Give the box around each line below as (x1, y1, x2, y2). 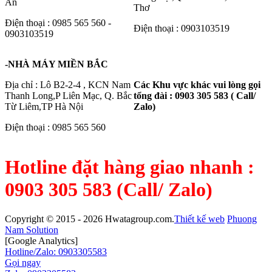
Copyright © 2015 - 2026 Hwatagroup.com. (5, 214, 174, 225)
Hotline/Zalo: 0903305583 (5, 246, 107, 257)
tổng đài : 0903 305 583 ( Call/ (134, 90, 256, 101)
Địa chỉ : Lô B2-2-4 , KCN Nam (5, 80, 131, 90)
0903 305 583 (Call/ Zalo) (5, 178, 212, 200)
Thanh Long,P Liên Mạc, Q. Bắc (5, 90, 132, 101)
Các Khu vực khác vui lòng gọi (134, 80, 260, 90)
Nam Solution (5, 225, 58, 236)
